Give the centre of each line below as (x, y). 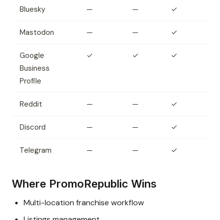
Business (35, 69)
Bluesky (32, 10)
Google (32, 56)
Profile (30, 81)
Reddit (31, 104)
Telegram (36, 151)
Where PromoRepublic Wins (84, 184)
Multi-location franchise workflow (84, 203)
